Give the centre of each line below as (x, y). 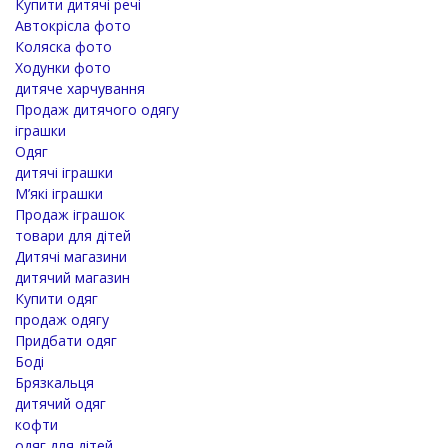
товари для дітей (73, 235)
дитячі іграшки (64, 172)
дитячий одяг (60, 403)
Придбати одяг (66, 340)
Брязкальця (54, 382)
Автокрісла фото (73, 25)
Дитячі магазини (71, 256)
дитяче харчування (80, 88)
